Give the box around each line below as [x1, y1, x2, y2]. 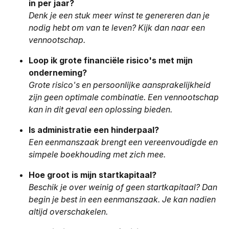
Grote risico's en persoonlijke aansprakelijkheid [29, 80, 211, 90]
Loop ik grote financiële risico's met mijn [29, 55, 193, 66]
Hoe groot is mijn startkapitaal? [29, 170, 156, 180]
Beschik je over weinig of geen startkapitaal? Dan [29, 182, 217, 193]
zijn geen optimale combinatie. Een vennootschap [29, 92, 219, 103]
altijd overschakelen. [29, 207, 108, 217]
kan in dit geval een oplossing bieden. [29, 104, 172, 115]
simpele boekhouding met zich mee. [29, 149, 166, 160]
